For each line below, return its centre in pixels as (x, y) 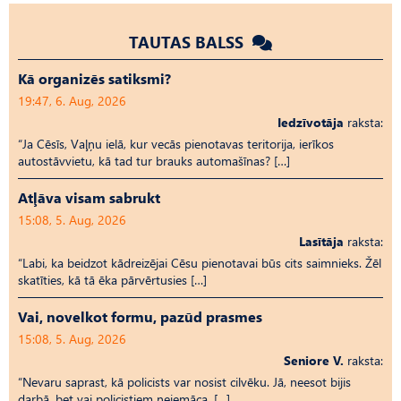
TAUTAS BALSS (188, 41)
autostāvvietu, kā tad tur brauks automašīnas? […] (154, 160)
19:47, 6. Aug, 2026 (72, 100)
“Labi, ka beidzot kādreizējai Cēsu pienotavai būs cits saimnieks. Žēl (200, 262)
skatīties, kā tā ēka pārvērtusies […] (112, 279)
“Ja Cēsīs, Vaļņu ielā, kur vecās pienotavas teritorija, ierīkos (176, 143)
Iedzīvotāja (311, 122)
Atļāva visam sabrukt (89, 197)
